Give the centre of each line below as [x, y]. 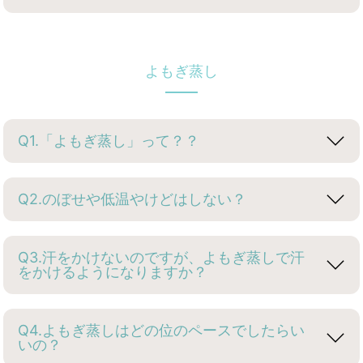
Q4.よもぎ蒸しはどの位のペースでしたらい [162, 331]
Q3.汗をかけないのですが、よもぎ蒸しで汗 [162, 258]
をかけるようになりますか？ [113, 272]
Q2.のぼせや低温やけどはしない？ [132, 199]
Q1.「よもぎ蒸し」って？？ [109, 141]
